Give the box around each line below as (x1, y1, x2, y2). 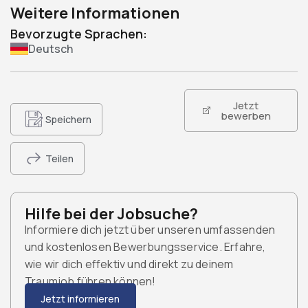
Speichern (45, 112, 91, 126)
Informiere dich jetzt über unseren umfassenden (25, 221, 276, 237)
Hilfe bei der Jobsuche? (25, 203, 198, 224)
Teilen (45, 151, 74, 165)
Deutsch (28, 41, 73, 56)
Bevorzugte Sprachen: (10, 25, 147, 42)
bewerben (221, 108, 272, 123)
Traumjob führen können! (25, 273, 156, 289)
